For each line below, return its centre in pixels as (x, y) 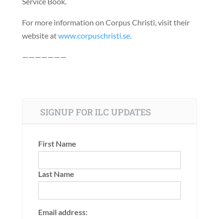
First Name (57, 144)
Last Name (56, 174)
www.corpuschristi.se (94, 35)
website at (40, 35)
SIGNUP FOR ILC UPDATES (95, 112)
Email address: (63, 212)
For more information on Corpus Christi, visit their (106, 22)
